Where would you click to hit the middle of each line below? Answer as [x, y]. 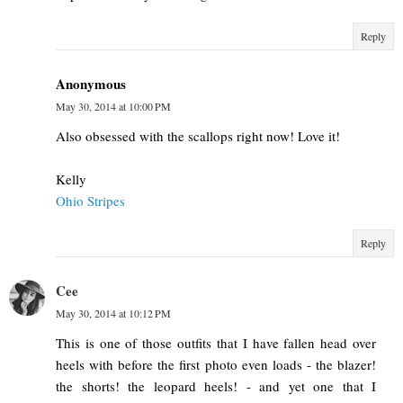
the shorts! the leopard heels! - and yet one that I [216, 385]
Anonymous [91, 83]
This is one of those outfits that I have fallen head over [216, 342]
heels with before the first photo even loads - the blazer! [216, 364]
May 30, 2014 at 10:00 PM [113, 106]
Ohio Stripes [90, 200]
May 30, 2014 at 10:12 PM [113, 313]
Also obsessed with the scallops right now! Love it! [198, 135]
